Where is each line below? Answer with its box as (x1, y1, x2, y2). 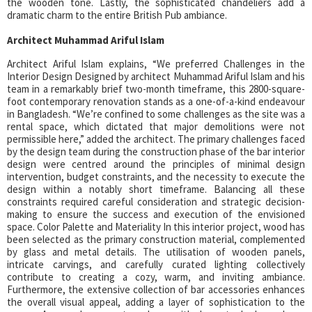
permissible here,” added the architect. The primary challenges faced (7, 132, 305, 146)
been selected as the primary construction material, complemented (7, 233, 305, 247)
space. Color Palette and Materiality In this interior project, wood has (7, 220, 305, 234)
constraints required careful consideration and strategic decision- (7, 195, 305, 209)
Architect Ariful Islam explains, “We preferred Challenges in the (7, 57, 305, 71)
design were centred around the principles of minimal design (7, 157, 305, 171)
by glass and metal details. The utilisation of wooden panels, (7, 245, 305, 259)
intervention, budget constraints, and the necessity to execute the (7, 170, 305, 184)
